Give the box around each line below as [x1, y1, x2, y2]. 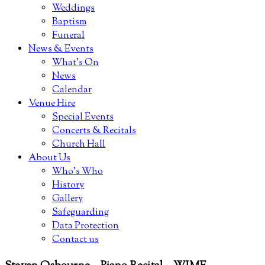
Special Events [52, 111, 114, 124]
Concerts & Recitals [52, 124, 136, 138]
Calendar [52, 83, 92, 97]
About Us [28, 151, 70, 165]
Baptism [52, 15, 86, 29]
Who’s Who [52, 165, 103, 179]
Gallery [52, 192, 83, 206]
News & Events [28, 43, 93, 56]
